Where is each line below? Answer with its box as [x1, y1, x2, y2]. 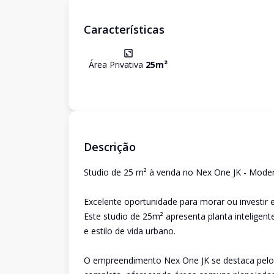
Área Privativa [89, 59, 146, 70]
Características [84, 22, 165, 37]
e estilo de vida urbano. [84, 225, 176, 237]
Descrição [84, 139, 136, 154]
